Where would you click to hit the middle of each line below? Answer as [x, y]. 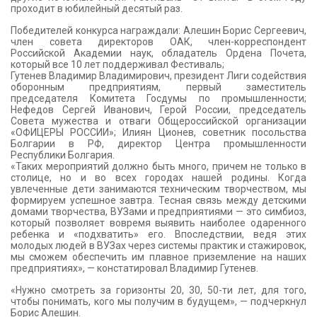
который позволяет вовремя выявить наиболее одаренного [158, 223]
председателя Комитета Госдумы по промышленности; [158, 99]
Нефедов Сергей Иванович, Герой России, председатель [158, 110]
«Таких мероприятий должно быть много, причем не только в [158, 167]
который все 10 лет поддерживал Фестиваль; [117, 65]
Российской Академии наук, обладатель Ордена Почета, [158, 53]
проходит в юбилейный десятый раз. [97, 9]
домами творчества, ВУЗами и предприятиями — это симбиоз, [158, 212]
